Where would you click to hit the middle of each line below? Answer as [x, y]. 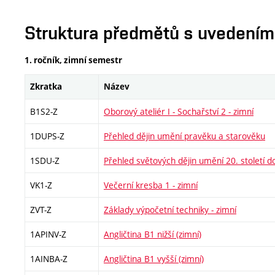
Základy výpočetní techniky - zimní [170, 210]
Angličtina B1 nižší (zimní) [153, 234]
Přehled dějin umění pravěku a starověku [184, 136]
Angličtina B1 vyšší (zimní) [154, 259]
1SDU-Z [45, 161]
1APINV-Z [48, 234]
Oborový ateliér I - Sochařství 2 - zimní [179, 111]
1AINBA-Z [49, 259]
